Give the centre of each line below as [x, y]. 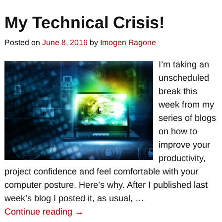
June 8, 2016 [65, 43]
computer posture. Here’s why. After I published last [106, 185]
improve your [184, 145]
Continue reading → [44, 212]
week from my [186, 105]
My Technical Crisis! [84, 22]
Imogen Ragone [128, 43]
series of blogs [187, 118]
